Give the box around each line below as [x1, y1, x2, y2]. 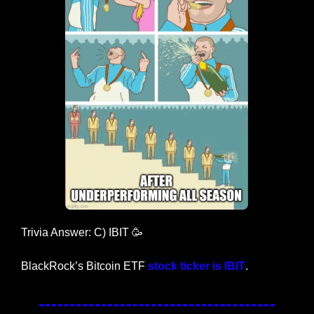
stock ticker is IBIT [148, 260, 245, 273]
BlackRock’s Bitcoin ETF [21, 260, 148, 273]
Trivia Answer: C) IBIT [21, 226, 132, 239]
